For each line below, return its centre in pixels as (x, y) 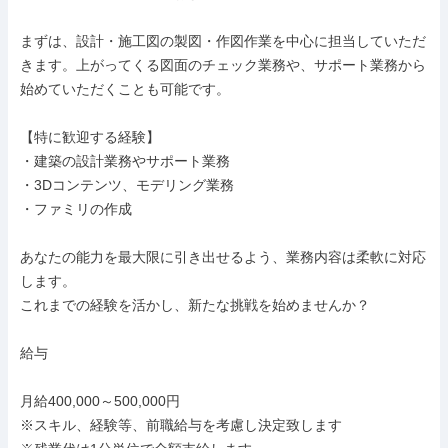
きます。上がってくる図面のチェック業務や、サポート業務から (223, 65)
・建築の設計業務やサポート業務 (125, 161)
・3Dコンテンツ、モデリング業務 (127, 185)
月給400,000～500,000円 (100, 401)
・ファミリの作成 (76, 209)
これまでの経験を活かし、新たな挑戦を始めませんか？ (195, 305)
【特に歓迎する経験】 (90, 137)
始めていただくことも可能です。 (125, 89)
